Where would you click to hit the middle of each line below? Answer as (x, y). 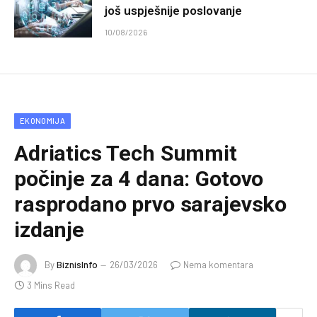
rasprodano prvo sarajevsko (151, 204)
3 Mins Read (51, 286)
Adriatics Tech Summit (126, 154)
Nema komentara (218, 264)
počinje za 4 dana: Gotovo (139, 179)
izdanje (49, 230)
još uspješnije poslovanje (173, 11)
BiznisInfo (77, 264)
